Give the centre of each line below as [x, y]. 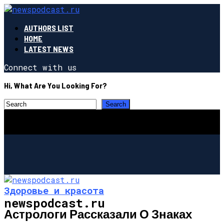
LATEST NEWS [49, 49]
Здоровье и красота [54, 190]
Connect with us [40, 67]
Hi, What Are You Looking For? [55, 85]
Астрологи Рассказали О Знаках [98, 213]
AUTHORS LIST [49, 28]
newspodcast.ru [54, 203]
